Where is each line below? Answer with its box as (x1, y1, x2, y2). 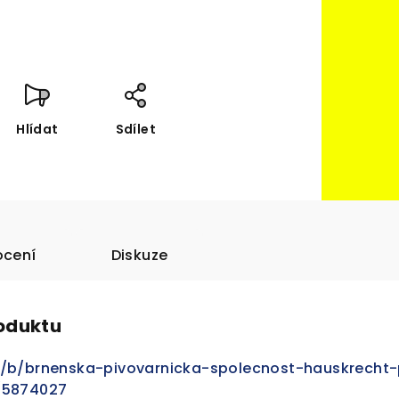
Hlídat (16, 120, 59, 139)
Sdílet (115, 120, 157, 139)
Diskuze (110, 245, 168, 266)
